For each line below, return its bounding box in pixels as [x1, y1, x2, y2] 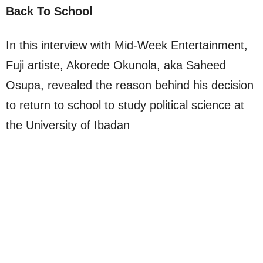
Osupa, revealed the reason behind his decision [6, 79, 254, 92]
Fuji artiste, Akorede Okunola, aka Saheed [6, 59, 226, 72]
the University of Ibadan [6, 119, 130, 132]
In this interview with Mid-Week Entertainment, [6, 39, 248, 52]
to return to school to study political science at [6, 99, 244, 112]
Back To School [6, 5, 93, 18]
